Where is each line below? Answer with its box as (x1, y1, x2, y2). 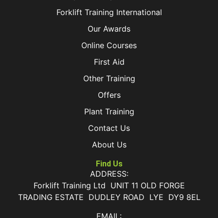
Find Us (95, 159, 123, 169)
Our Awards (88, 24, 130, 34)
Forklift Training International (56, 7, 162, 18)
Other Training (83, 73, 135, 84)
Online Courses (81, 40, 137, 51)
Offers (97, 90, 121, 100)
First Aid (93, 57, 125, 67)
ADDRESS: (90, 169, 128, 179)
